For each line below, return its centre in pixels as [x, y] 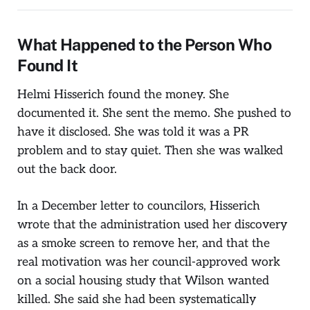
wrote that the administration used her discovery [152, 224]
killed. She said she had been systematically [137, 299]
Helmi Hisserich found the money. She [123, 95]
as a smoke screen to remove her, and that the [144, 243]
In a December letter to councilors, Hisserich [139, 206]
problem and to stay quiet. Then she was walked [150, 151]
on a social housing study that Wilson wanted [143, 280]
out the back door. [67, 170]
